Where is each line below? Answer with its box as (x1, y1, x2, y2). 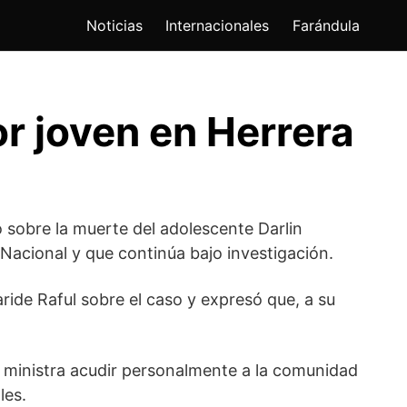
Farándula (293, 16, 360, 35)
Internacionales (165, 16, 270, 35)
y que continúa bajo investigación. (67, 243, 333, 263)
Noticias (85, 16, 143, 35)
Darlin (258, 219, 303, 239)
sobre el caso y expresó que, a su (76, 290, 335, 310)
